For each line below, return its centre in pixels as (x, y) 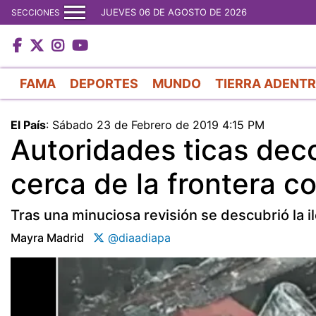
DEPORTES (104, 83)
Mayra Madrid (47, 237)
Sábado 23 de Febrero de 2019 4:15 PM (158, 124)
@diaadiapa (138, 237)
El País (28, 124)
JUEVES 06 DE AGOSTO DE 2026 (174, 12)
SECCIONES (36, 12)
